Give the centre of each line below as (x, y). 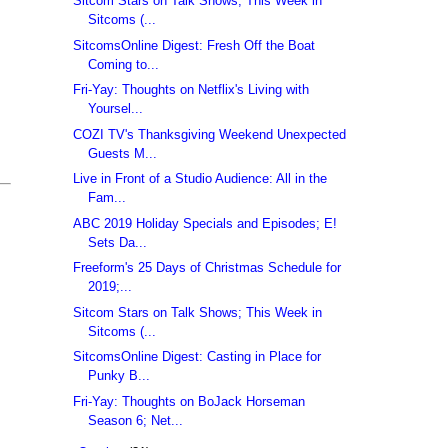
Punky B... (119, 376)
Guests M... (123, 153)
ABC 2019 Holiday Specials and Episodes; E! (205, 223)
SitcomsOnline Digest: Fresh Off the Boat (194, 45)
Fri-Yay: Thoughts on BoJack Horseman (189, 401)
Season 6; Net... (136, 420)
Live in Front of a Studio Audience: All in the (200, 179)
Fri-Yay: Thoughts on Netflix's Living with (191, 90)
